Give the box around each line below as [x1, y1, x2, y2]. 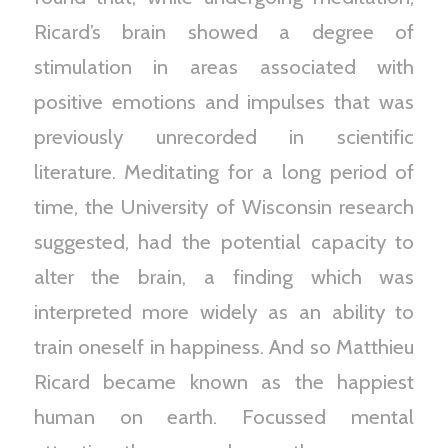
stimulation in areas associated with [33, 54, 415, 79]
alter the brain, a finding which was [33, 264, 415, 289]
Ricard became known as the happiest [33, 369, 415, 394]
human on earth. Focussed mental [33, 404, 415, 429]
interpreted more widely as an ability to [33, 299, 415, 324]
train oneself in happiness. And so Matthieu [33, 334, 415, 359]
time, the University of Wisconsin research [33, 194, 415, 219]
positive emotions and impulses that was [33, 89, 415, 114]
